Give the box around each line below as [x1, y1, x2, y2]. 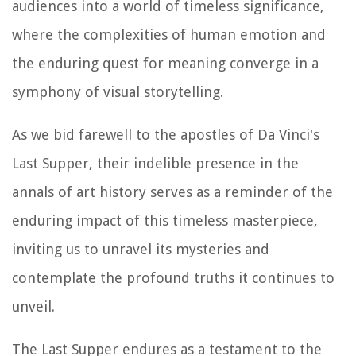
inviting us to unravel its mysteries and [12, 240, 269, 257]
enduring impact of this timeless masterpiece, [12, 211, 318, 229]
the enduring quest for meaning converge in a [12, 54, 319, 72]
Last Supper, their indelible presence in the [12, 154, 299, 172]
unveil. [12, 297, 55, 315]
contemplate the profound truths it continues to [12, 269, 335, 286]
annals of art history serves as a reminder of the [12, 183, 333, 200]
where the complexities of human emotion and [12, 25, 326, 43]
